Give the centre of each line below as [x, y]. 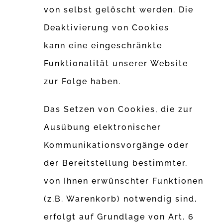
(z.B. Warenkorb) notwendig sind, [121, 199]
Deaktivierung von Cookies [107, 28]
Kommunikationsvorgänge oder [117, 145]
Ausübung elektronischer [103, 127]
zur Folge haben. [83, 82]
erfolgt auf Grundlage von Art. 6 [119, 217]
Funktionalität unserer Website [116, 64]
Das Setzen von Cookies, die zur [119, 110]
